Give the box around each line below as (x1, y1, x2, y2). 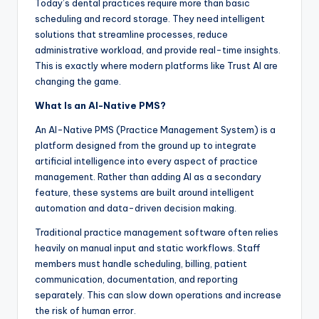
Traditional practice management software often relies (35, 226, 278, 239)
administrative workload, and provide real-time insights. (35, 44, 281, 56)
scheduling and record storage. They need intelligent (35, 13, 265, 25)
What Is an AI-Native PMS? (35, 100, 166, 112)
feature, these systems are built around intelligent (35, 187, 254, 199)
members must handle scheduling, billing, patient (35, 258, 247, 270)
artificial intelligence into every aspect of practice (35, 155, 258, 167)
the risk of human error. (35, 305, 136, 317)
